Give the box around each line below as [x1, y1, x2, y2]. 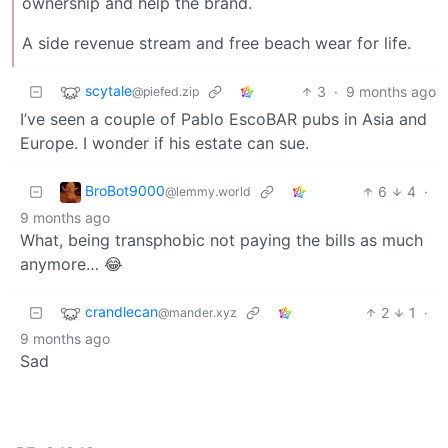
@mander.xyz [158, 305, 237, 320]
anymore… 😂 [20, 253, 123, 274]
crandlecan [85, 303, 158, 320]
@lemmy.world [165, 184, 251, 199]
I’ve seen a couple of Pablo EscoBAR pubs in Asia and [20, 108, 427, 129]
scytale [85, 82, 132, 99]
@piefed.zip [132, 84, 199, 99]
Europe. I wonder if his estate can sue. [20, 132, 309, 153]
